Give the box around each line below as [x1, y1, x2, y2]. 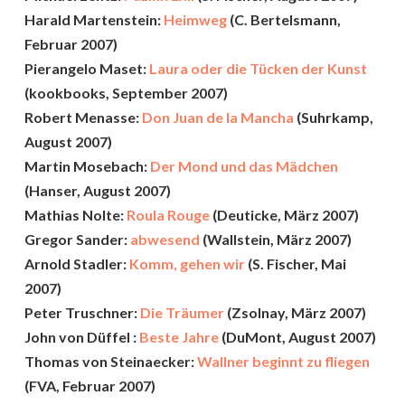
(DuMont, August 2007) [219, 328, 376, 345]
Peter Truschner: [24, 304, 140, 321]
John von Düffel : [24, 328, 139, 345]
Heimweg [164, 11, 227, 28]
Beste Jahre [139, 328, 219, 345]
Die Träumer [140, 304, 224, 321]
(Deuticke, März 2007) [210, 206, 359, 223]
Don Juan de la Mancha [142, 108, 297, 126]
